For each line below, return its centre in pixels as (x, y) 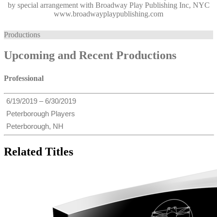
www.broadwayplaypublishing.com (108, 14)
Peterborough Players (41, 114)
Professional (24, 78)
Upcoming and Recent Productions (90, 55)
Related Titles (39, 152)
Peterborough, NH (35, 126)
